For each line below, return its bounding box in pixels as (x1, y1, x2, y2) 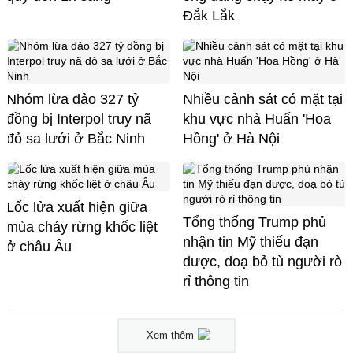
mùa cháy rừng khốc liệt (6, 219, 158, 236)
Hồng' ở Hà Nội (183, 131, 280, 147)
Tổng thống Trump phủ (183, 214, 326, 231)
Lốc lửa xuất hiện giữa (6, 199, 147, 216)
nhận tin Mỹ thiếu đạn (183, 234, 318, 251)
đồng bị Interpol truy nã (6, 111, 151, 128)
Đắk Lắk (183, 8, 235, 24)
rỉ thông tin (183, 273, 249, 290)
